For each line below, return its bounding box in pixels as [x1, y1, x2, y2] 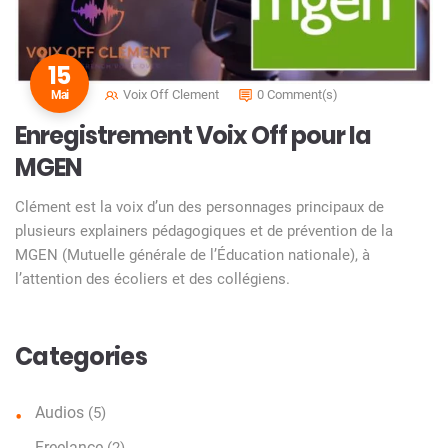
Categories [15, 339, 147, 373]
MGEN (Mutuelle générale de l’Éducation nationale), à [15, 245, 370, 264]
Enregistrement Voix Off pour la [15, 118, 372, 152]
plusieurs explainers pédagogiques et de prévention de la [15, 221, 393, 240]
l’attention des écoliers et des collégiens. [15, 269, 290, 288]
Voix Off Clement [123, 86, 219, 102]
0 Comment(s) [257, 86, 338, 102]
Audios [35, 402, 84, 422]
